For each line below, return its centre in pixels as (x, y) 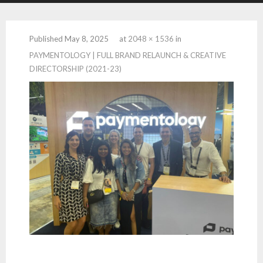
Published (47, 38)
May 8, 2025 (87, 38)
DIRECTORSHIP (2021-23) (75, 68)
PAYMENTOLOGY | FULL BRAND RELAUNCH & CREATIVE (128, 55)
